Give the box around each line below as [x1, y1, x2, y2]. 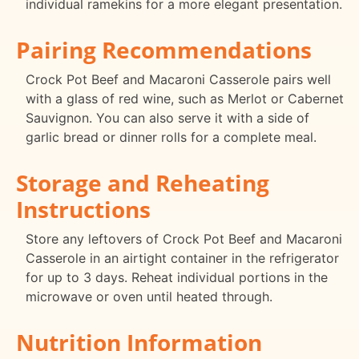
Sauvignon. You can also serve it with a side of [26, 109, 309, 126]
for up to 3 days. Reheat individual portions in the [26, 268, 328, 285]
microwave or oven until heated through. [26, 288, 272, 305]
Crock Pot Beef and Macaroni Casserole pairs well [26, 71, 331, 87]
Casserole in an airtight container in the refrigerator [26, 249, 339, 266]
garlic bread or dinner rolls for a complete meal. [26, 128, 317, 145]
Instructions [16, 193, 151, 224]
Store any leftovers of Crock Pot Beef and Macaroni [26, 230, 342, 247]
